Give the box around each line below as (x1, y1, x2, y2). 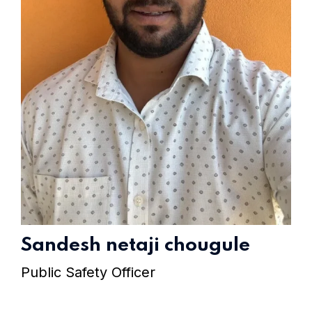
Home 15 (214, 10, 259, 22)
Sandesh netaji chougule (21, 235, 250, 256)
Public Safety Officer (21, 264, 155, 281)
